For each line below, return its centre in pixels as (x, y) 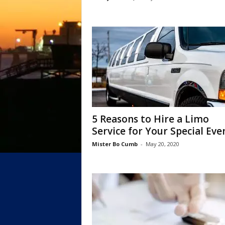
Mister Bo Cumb (115, 144)
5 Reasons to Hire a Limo (150, 119)
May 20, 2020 (162, 144)
